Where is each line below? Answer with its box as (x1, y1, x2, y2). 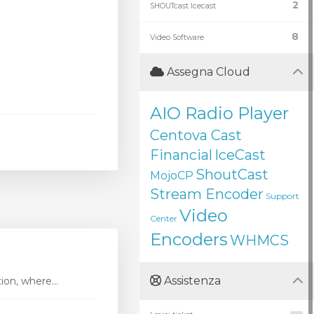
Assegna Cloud (164, 65, 250, 78)
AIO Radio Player (150, 103, 289, 123)
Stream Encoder (150, 186, 264, 203)
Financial (150, 146, 212, 163)
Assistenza (161, 274, 221, 287)
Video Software (150, 33, 204, 42)
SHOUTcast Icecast (150, 1, 216, 11)
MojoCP (150, 169, 193, 182)
